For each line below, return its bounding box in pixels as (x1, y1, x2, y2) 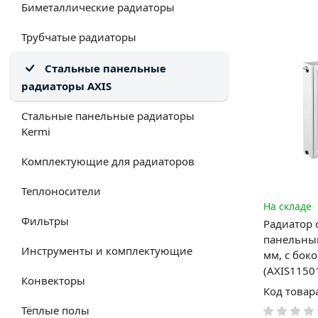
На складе (263, 199, 312, 213)
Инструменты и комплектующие (21, 243, 192, 258)
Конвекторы (21, 273, 85, 287)
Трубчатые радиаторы (21, 29, 136, 44)
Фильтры (21, 213, 69, 228)
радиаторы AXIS (21, 78, 111, 93)
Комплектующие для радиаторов (21, 153, 194, 168)
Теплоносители (21, 183, 101, 198)
